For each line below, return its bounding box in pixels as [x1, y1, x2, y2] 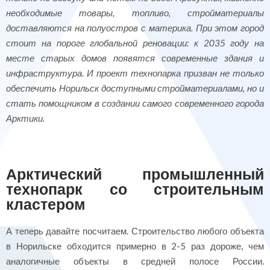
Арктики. [6, 113, 45, 124]
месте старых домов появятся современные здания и [6, 52, 264, 64]
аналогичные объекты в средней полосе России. [6, 255, 264, 266]
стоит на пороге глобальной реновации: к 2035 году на [6, 37, 264, 49]
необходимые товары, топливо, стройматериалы [6, 7, 264, 19]
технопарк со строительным [6, 179, 264, 198]
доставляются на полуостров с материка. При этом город [6, 22, 264, 34]
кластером [6, 194, 86, 213]
